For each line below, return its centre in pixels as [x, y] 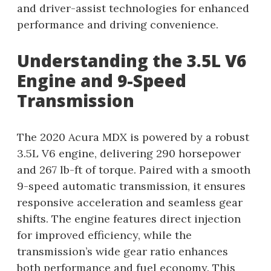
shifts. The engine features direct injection [129, 219]
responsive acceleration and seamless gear [130, 203]
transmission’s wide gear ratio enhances [122, 252]
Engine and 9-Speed [102, 81]
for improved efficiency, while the [104, 235]
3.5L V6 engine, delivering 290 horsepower [129, 154]
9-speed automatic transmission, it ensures [131, 186]
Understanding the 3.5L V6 [132, 61]
